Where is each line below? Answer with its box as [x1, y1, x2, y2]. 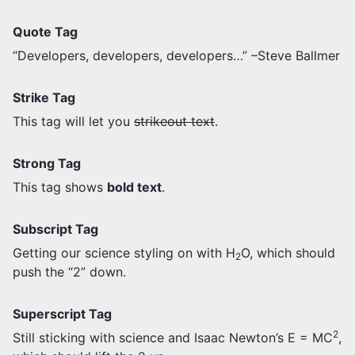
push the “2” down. [13, 264, 126, 281]
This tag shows [13, 179, 107, 196]
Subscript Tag [13, 221, 98, 238]
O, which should [241, 245, 335, 261]
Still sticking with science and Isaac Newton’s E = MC [13, 330, 333, 346]
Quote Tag [13, 24, 78, 40]
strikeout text [134, 113, 215, 130]
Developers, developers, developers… [17, 48, 242, 64]
